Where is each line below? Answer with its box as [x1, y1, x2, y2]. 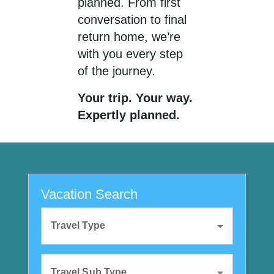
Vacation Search [41, 187, 138, 202]
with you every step [78, 47, 183, 61]
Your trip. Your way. [78, 91, 193, 105]
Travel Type [51, 220, 105, 231]
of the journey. [78, 64, 155, 78]
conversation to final [78, 13, 187, 26]
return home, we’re [78, 30, 180, 43]
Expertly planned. [78, 108, 180, 122]
